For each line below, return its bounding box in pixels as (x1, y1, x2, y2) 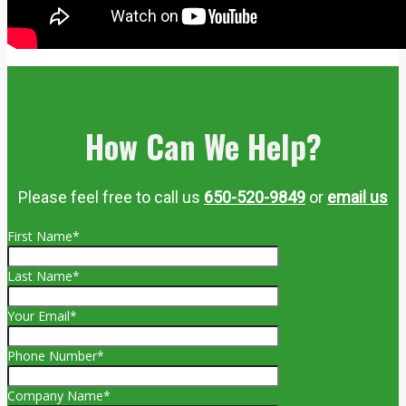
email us (327, 187, 388, 207)
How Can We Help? (84, 121, 322, 169)
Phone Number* (7, 347, 104, 365)
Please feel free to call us (18, 187, 204, 207)
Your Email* (7, 307, 77, 325)
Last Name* (7, 267, 80, 285)
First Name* (7, 227, 80, 246)
